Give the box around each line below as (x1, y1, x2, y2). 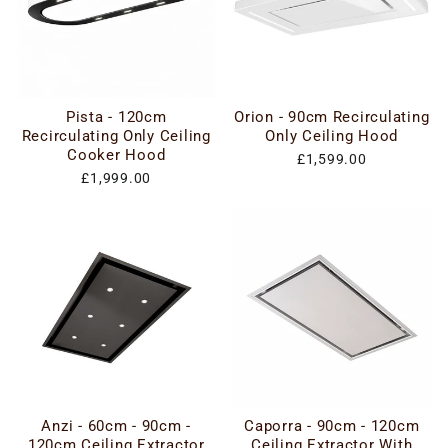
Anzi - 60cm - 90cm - (41, 416, 192, 435)
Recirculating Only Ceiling (21, 127, 211, 145)
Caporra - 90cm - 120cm (244, 416, 420, 435)
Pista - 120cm (65, 108, 167, 126)
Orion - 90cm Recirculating (234, 108, 430, 126)
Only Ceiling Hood (265, 127, 398, 145)
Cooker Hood (67, 146, 166, 164)
